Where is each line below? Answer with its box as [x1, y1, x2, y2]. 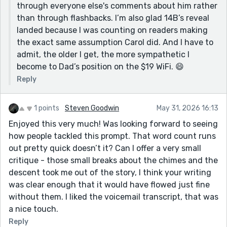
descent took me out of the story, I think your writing [9, 167, 211, 177]
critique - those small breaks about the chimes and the [9, 155, 218, 165]
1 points [34, 103, 59, 112]
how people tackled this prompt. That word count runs [9, 131, 216, 141]
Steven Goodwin [65, 103, 119, 112]
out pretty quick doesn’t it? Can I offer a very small [9, 143, 201, 153]
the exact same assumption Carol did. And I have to [17, 37, 213, 47]
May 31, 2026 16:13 [157, 103, 218, 112]
